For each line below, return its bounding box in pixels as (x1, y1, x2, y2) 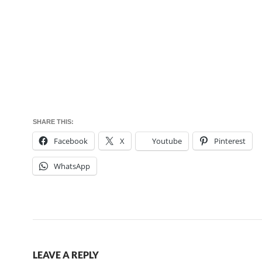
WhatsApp (54, 161, 90, 171)
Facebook (54, 136, 88, 146)
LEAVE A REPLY (33, 249, 99, 260)
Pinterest (214, 136, 246, 146)
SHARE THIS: (33, 118, 74, 125)
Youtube (152, 136, 182, 146)
